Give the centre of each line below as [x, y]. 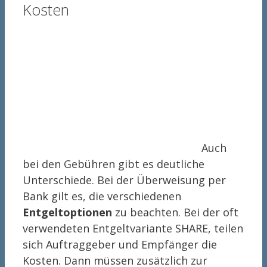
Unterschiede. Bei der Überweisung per [124, 180]
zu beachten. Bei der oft [175, 212]
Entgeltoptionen [67, 212]
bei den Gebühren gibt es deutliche [114, 164]
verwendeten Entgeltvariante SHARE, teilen [133, 229]
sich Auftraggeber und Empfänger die [120, 245]
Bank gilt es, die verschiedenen [102, 196]
